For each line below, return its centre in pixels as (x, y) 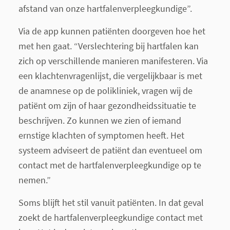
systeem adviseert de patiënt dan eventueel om (110, 150)
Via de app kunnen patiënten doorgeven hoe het (112, 31)
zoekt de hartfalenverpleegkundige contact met (110, 218)
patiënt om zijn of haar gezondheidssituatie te (107, 106)
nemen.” (34, 180)
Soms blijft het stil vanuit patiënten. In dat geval (111, 203)
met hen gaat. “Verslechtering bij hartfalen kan (108, 46)
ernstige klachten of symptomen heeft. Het (101, 135)
